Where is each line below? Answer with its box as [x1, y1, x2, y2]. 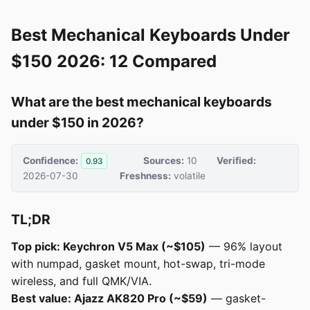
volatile [171, 170, 206, 182]
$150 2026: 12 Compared [11, 51, 217, 71]
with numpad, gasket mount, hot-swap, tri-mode [11, 257, 265, 271]
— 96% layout [206, 239, 282, 254]
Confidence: [23, 154, 78, 166]
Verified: [216, 154, 256, 166]
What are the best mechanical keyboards [11, 93, 272, 110]
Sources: [143, 154, 184, 166]
